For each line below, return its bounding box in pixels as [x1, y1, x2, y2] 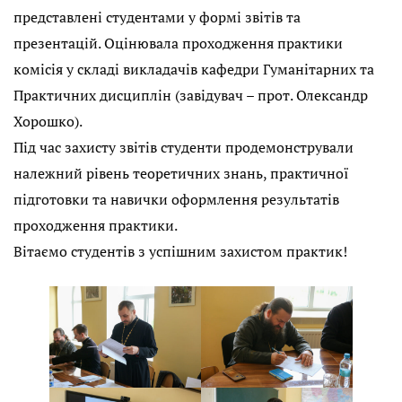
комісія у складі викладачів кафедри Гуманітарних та [13, 59, 374, 80]
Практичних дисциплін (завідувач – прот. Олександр [13, 85, 368, 106]
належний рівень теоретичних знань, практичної [13, 163, 349, 184]
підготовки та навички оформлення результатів [13, 189, 339, 210]
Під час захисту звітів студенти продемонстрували [13, 137, 354, 158]
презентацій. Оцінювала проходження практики [13, 33, 343, 54]
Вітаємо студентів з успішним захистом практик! [13, 241, 347, 262]
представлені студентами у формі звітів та [13, 7, 301, 28]
